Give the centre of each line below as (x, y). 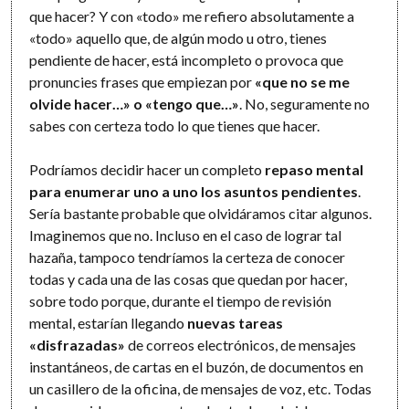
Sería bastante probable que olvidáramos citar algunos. (201, 213)
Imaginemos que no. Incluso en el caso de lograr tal (186, 235)
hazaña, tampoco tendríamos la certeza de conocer (188, 257)
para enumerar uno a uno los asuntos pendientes (194, 191)
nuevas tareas (236, 322)
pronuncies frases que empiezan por (141, 81)
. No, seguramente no (305, 103)
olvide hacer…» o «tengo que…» (135, 103)
